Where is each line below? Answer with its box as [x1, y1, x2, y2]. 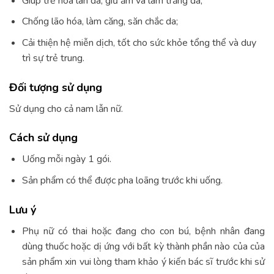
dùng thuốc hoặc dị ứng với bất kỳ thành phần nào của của [21, 239, 265, 253]
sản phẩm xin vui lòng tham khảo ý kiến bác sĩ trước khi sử [21, 254, 265, 268]
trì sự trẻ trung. [21, 51, 84, 65]
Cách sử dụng [9, 130, 78, 146]
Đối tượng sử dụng [9, 80, 102, 95]
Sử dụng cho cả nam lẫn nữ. [9, 102, 123, 116]
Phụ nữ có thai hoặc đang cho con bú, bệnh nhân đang [21, 224, 265, 238]
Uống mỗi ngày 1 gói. [21, 152, 111, 166]
